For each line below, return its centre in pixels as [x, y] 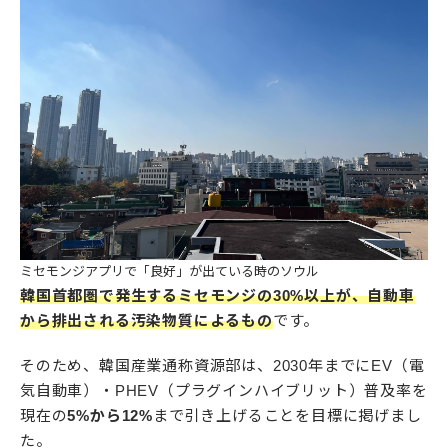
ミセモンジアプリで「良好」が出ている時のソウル [169, 272]
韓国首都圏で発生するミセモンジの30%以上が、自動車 [217, 296]
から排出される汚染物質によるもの [146, 321]
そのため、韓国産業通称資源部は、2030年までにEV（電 [222, 366]
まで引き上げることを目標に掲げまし [287, 416]
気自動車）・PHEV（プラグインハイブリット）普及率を [224, 391]
